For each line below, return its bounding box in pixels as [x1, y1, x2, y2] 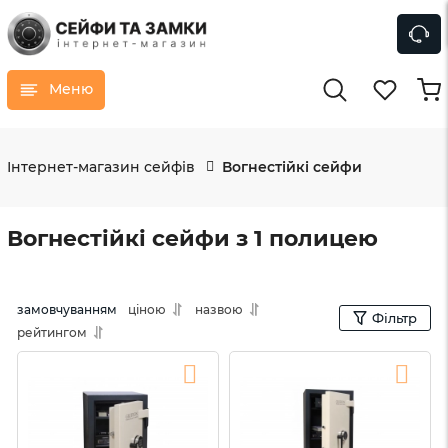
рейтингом [17, 324, 87, 340]
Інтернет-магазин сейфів [7, 157, 195, 176]
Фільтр [372, 309, 417, 326]
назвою [195, 301, 243, 317]
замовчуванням [17, 301, 117, 317]
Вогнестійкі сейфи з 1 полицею [7, 224, 378, 252]
